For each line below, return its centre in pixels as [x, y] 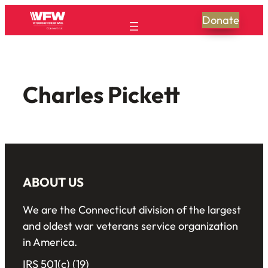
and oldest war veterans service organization [130, 226]
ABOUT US [53, 182]
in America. [50, 242]
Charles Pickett [101, 95]
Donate [220, 20]
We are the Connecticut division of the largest [132, 210]
